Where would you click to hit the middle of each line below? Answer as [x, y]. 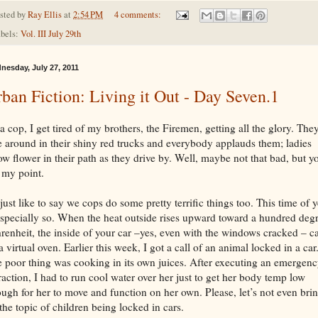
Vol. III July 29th [51, 33]
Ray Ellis [45, 14]
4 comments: [138, 14]
